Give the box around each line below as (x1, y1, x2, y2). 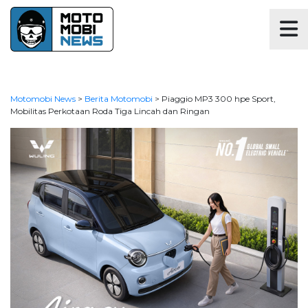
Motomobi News (10, 93, 76, 104)
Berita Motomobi (85, 93, 153, 104)
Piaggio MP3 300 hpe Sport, (162, 93, 276, 104)
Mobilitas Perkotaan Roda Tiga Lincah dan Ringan (10, 106, 210, 116)
